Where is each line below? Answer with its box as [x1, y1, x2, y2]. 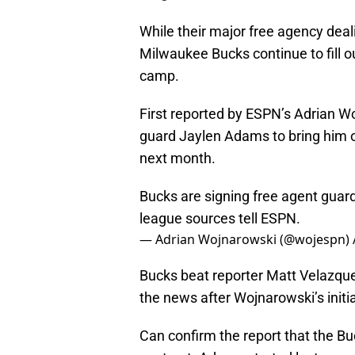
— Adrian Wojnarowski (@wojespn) [139, 231, 353, 249]
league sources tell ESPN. [139, 210, 300, 227]
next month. [139, 150, 216, 167]
